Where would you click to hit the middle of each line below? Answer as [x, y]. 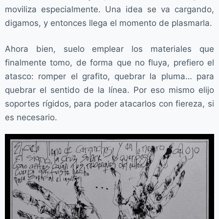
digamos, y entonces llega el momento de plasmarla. [109, 23]
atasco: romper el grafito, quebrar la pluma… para [109, 76]
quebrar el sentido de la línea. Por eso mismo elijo [109, 90]
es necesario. [31, 117]
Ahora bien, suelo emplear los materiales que [109, 49]
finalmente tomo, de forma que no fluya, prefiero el [109, 63]
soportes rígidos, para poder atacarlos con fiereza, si [109, 104]
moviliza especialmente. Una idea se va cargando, [109, 9]
